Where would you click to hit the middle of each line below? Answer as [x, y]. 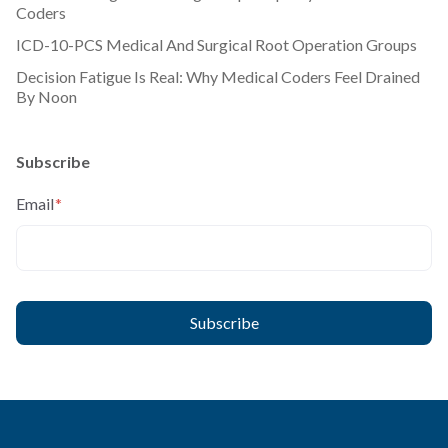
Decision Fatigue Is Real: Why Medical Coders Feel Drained [218, 76]
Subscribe [53, 161]
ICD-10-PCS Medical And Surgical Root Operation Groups [216, 44]
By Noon [46, 96]
